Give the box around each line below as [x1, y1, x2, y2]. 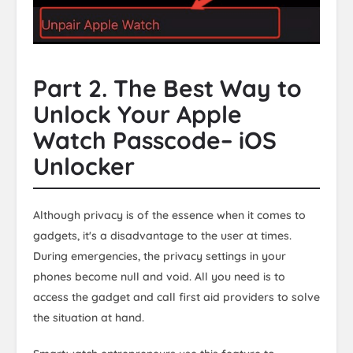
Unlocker [33, 150, 135, 181]
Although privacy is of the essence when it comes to [33, 207, 306, 222]
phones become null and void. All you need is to [33, 269, 285, 284]
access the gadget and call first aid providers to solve [33, 289, 320, 304]
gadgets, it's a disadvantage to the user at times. [33, 228, 292, 243]
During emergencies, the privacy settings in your [33, 248, 286, 263]
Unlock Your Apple [33, 98, 242, 129]
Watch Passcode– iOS [33, 124, 277, 155]
